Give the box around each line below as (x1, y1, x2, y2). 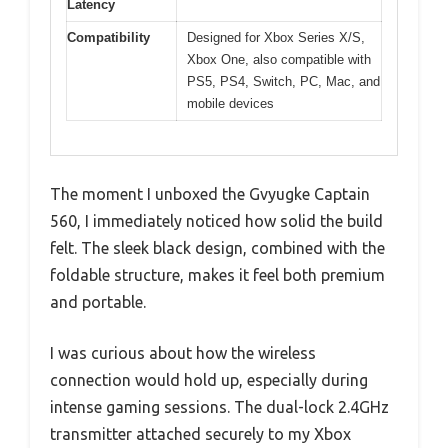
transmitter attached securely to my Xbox (50, 425, 351, 444)
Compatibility (67, 29, 150, 45)
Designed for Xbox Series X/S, (187, 29, 365, 45)
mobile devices (187, 95, 274, 111)
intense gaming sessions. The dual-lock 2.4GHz (50, 398, 389, 417)
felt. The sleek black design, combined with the (50, 239, 385, 258)
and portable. (50, 293, 146, 312)
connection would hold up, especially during (50, 371, 368, 390)
